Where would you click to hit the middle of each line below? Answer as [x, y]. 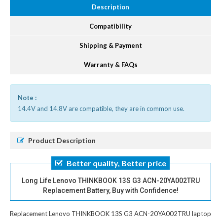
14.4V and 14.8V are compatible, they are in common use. [101, 109]
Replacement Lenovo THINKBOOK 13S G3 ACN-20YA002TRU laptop [110, 214]
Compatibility [110, 26]
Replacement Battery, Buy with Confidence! [110, 191]
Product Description [62, 141]
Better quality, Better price [116, 163]
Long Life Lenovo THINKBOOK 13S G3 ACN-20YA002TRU [110, 181]
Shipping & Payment [110, 46]
